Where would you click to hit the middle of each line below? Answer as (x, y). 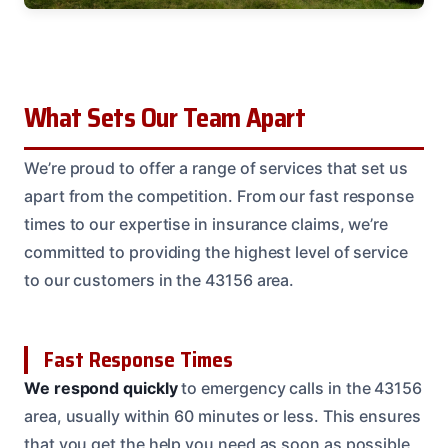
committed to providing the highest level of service (216, 252)
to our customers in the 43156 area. (159, 280)
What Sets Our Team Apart (165, 118)
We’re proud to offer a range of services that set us (216, 168)
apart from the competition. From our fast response (219, 196)
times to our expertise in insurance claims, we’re (206, 224)
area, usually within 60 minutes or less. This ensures (222, 416)
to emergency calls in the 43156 (300, 388)
